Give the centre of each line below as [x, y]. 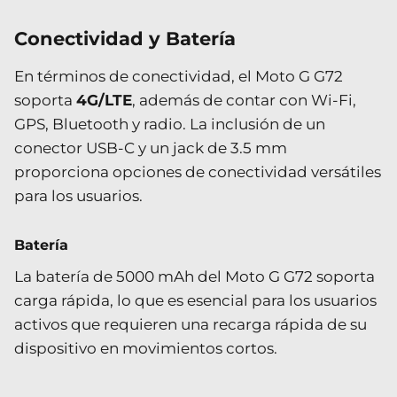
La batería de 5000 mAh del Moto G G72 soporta [195, 276]
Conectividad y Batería [125, 38]
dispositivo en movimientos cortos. [146, 348]
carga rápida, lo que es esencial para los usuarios [195, 300]
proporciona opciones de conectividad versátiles [198, 171]
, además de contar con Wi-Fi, [244, 100]
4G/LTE [104, 100]
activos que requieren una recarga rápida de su [191, 324]
